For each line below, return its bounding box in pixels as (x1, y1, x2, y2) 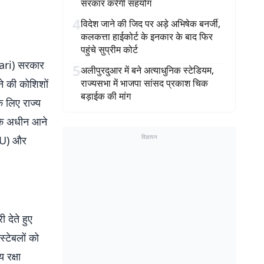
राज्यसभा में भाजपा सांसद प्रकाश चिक (81, 77, 208, 90)
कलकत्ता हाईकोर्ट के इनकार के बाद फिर (81, 30, 213, 43)
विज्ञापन (141, 133, 157, 141)
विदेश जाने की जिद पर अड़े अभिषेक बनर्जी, (81, 17, 220, 30)
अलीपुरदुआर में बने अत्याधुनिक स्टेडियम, (81, 64, 214, 77)
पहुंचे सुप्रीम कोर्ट (81, 43, 138, 56)
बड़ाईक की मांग (81, 90, 131, 103)
